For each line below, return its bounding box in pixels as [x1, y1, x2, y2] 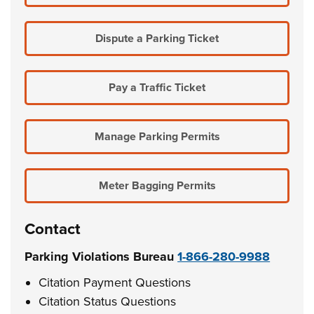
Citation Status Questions [39, 294, 177, 309]
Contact [25, 219, 81, 238]
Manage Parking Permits [94, 130, 220, 144]
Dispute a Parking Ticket [95, 32, 219, 46]
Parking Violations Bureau [25, 249, 178, 264]
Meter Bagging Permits [98, 179, 216, 193]
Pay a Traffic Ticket [109, 81, 205, 95]
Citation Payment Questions [39, 275, 191, 290]
